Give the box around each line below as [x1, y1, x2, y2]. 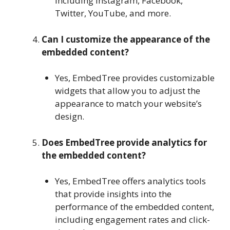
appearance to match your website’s [54, 98, 202, 110]
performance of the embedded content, [54, 201, 214, 213]
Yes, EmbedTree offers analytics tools [54, 175, 206, 187]
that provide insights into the [54, 188, 171, 200]
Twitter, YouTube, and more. [54, 7, 171, 20]
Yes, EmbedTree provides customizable [54, 72, 215, 84]
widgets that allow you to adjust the [54, 85, 200, 97]
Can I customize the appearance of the [42, 33, 210, 45]
